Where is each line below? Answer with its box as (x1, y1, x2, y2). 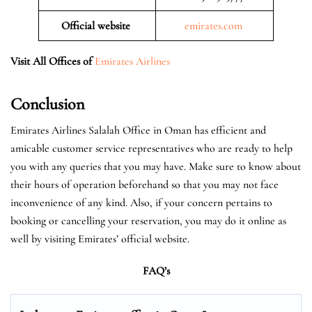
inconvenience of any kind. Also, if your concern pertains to (10, 195, 272, 210)
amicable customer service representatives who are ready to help (10, 141, 292, 155)
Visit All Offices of (10, 54, 92, 68)
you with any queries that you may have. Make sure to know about (10, 159, 301, 173)
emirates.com (184, 18, 242, 33)
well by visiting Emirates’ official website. (10, 231, 189, 246)
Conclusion (10, 93, 84, 114)
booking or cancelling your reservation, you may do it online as (10, 213, 286, 228)
